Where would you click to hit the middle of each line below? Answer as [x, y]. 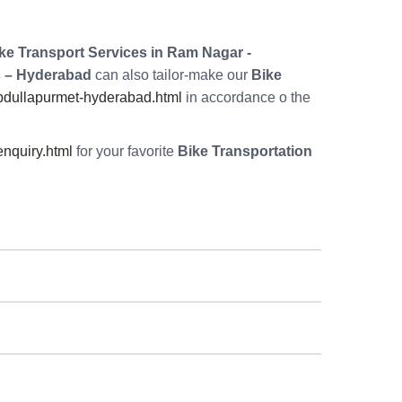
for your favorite [125, 152]
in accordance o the [246, 98]
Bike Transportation [245, 152]
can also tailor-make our [171, 75]
